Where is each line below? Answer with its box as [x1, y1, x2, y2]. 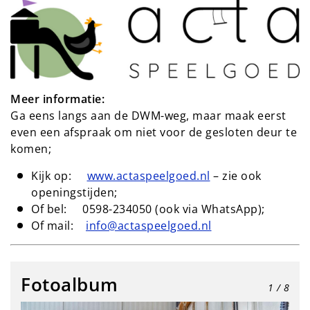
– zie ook [210, 168, 262, 184]
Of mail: [31, 218, 86, 234]
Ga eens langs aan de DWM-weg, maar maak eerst [10, 108, 286, 124]
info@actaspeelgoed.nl [86, 218, 212, 234]
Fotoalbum [21, 273, 118, 298]
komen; [10, 141, 51, 157]
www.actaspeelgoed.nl [86, 168, 210, 184]
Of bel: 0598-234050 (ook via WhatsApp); [31, 201, 265, 217]
